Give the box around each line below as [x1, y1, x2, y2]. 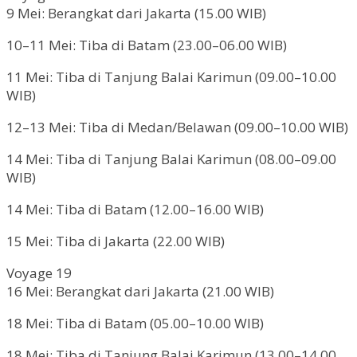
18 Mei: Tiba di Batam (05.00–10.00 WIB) [6, 313, 264, 332]
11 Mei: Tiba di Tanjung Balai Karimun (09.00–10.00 [6, 67, 336, 86]
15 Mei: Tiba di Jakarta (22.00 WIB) [6, 231, 225, 250]
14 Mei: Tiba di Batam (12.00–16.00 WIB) [6, 199, 264, 218]
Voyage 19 [6, 263, 72, 282]
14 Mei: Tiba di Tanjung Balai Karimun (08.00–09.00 [6, 149, 336, 168]
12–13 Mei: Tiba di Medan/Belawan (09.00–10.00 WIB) [6, 117, 348, 136]
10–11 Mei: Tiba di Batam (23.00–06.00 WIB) [6, 35, 287, 54]
